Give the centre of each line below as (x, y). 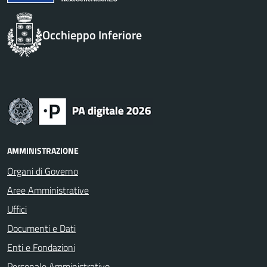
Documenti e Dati (41, 228)
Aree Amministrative (48, 190)
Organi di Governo (43, 171)
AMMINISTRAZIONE (43, 150)
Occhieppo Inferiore (92, 35)
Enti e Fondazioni (41, 247)
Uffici (17, 209)
